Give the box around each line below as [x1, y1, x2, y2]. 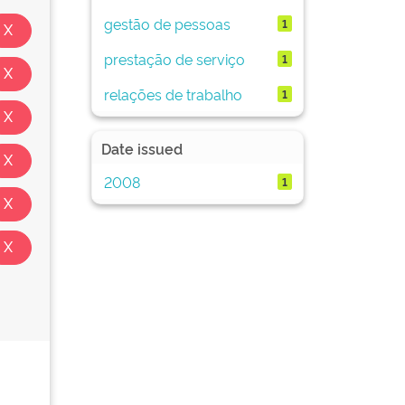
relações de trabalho [103, 83, 242, 104]
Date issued [101, 138, 183, 158]
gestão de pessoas [103, 13, 231, 33]
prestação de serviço [103, 48, 245, 69]
